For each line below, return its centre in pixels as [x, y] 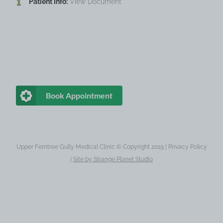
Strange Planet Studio [123, 160]
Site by [83, 160]
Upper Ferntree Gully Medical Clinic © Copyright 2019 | [92, 147]
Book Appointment [79, 96]
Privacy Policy [187, 147]
